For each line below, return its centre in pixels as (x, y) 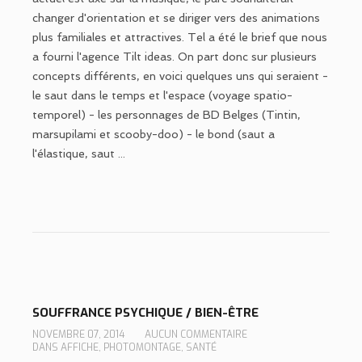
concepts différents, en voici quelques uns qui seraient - (180, 76)
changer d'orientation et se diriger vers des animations (176, 18)
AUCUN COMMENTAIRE (196, 335)
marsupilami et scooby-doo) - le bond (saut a (154, 134)
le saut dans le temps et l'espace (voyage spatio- (162, 95)
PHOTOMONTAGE (142, 347)
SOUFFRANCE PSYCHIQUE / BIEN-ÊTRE (145, 313)
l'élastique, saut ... (79, 154)
